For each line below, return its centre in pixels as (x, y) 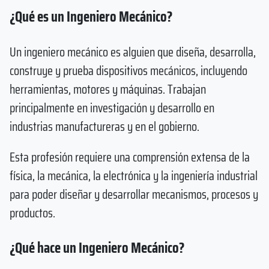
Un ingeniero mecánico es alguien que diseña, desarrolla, (133, 52)
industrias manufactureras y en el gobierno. (104, 126)
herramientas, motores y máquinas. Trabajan (108, 89)
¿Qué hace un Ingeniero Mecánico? (97, 247)
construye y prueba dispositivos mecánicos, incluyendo (128, 70)
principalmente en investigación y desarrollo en (112, 107)
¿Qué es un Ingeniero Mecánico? (91, 17)
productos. (32, 213)
